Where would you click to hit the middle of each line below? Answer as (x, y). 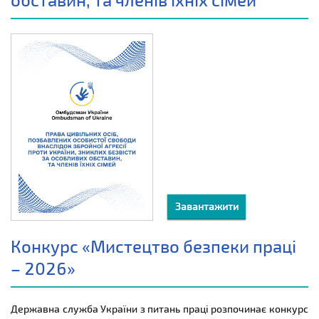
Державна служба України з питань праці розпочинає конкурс (159, 308)
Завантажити (207, 206)
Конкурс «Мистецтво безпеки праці (153, 246)
